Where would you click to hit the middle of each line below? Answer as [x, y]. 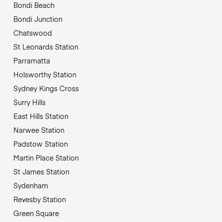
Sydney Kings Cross [46, 88]
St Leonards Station [46, 46]
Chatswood [32, 32]
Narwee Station [39, 130]
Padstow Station [40, 143]
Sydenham [30, 185]
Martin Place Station [46, 157]
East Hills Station [41, 116]
